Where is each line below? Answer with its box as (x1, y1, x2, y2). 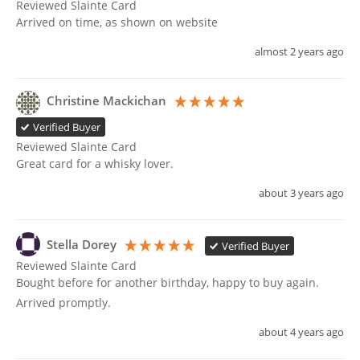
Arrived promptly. (16, 295, 111, 311)
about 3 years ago (259, 186, 344, 201)
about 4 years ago (259, 325, 344, 340)
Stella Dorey (47, 236, 117, 254)
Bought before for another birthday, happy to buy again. (16, 275, 319, 291)
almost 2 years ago (255, 45, 344, 59)
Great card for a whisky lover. (16, 156, 174, 172)
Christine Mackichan (47, 92, 166, 110)
